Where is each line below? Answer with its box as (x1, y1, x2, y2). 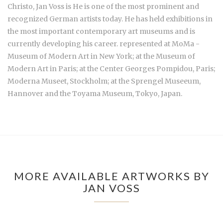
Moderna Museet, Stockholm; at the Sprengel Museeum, (7, 76, 201, 86)
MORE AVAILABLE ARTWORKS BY (13, 169, 210, 183)
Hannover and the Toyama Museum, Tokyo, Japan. (7, 89, 182, 98)
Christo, (7, 1, 36, 11)
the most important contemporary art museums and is (7, 26, 195, 36)
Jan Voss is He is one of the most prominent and (36, 1, 199, 11)
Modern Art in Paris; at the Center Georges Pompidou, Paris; (7, 64, 215, 73)
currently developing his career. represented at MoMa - (7, 39, 200, 48)
